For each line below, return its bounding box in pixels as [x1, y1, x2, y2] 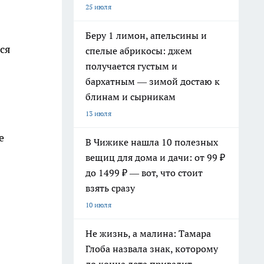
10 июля [85, 200, 111, 209]
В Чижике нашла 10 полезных [85, 136, 218, 148]
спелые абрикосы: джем [85, 45, 192, 57]
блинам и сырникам [85, 91, 176, 103]
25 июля [85, 2, 111, 11]
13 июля [85, 109, 111, 118]
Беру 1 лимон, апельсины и [85, 29, 207, 41]
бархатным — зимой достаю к [85, 75, 220, 87]
